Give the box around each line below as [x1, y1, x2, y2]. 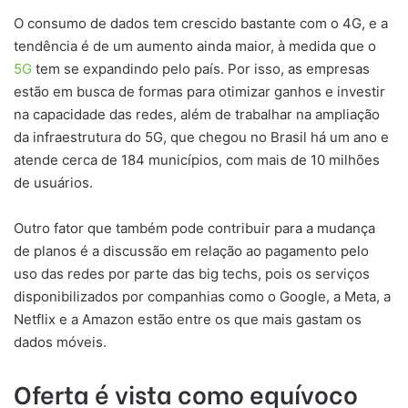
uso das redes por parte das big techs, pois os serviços [14, 265, 370, 282]
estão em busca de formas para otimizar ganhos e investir [14, 83, 385, 100]
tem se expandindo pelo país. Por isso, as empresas [32, 60, 370, 77]
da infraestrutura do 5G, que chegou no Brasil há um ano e [14, 128, 389, 146]
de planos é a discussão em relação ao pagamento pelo [14, 242, 369, 260]
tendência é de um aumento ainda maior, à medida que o [14, 37, 376, 55]
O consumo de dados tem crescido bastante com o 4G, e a [14, 15, 388, 32]
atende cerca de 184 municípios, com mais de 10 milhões [14, 151, 380, 168]
